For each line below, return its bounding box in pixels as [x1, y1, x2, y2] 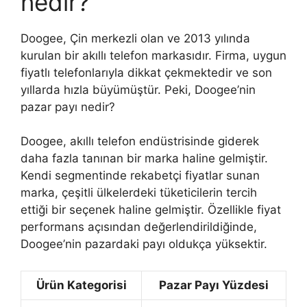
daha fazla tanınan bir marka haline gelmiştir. [21, 151, 268, 165]
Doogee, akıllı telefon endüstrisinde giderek [21, 134, 259, 148]
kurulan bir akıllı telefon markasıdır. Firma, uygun [21, 48, 286, 62]
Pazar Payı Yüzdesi [159, 278, 269, 292]
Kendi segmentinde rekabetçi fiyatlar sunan [21, 169, 260, 182]
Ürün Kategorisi [36, 278, 127, 292]
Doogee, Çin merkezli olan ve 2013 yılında [21, 31, 250, 45]
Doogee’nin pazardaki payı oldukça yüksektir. [21, 237, 267, 251]
